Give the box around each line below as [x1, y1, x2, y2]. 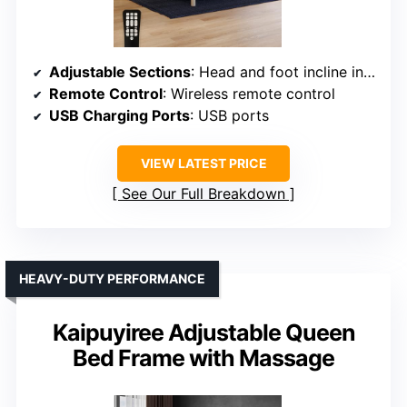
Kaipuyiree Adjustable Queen [52, 319, 355, 347]
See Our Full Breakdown [122, 184, 285, 203]
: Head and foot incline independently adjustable [191, 63, 363, 82]
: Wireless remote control [163, 84, 335, 104]
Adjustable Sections [49, 63, 191, 82]
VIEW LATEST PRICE [140, 155, 267, 172]
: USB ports [190, 106, 269, 125]
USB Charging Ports [49, 106, 190, 125]
